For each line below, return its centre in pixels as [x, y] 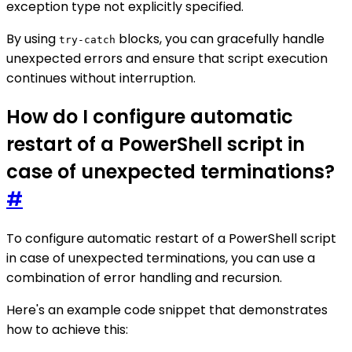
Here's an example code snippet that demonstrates [167, 310]
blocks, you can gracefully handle [220, 38]
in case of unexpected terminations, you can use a [161, 258]
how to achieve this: [67, 330]
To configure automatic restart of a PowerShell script [171, 239]
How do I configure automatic [150, 117]
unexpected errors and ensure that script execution [167, 58]
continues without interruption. [101, 78]
